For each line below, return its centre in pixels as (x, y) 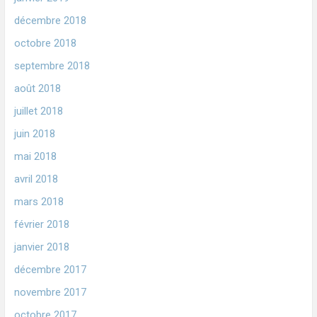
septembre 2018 (52, 65)
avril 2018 (36, 179)
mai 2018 (35, 156)
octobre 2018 (45, 43)
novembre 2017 (50, 292)
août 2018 (37, 88)
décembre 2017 (50, 269)
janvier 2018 (41, 247)
